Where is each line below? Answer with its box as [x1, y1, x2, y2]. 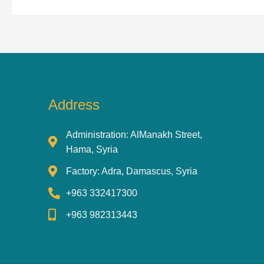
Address [48, 97, 100, 113]
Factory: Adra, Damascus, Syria [66, 166, 197, 177]
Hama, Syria [66, 144, 118, 155]
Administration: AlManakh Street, [66, 130, 202, 140]
